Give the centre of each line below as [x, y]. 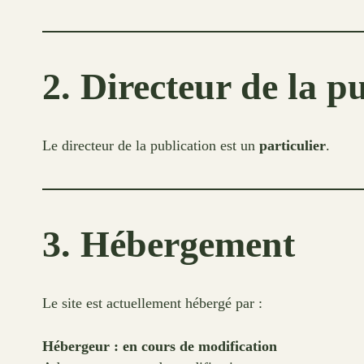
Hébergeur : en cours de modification [160, 346]
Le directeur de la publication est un [151, 146]
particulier [292, 146]
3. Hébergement [169, 245]
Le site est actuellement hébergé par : [152, 303]
